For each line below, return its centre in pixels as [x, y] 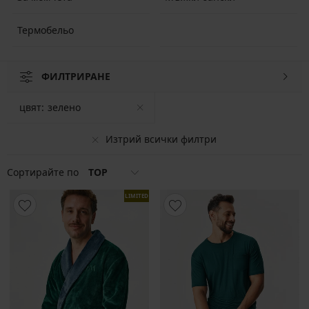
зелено [64, 107]
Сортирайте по [44, 172]
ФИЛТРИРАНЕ [76, 76]
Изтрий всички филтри [161, 139]
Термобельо [45, 30]
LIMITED [137, 196]
